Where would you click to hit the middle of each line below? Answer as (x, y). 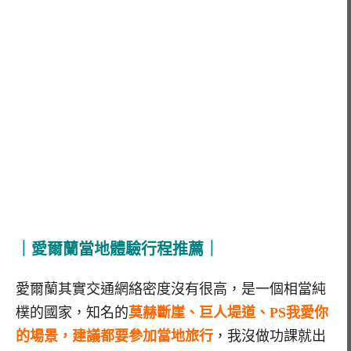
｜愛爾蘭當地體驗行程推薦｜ (118, 249)
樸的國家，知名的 (72, 312)
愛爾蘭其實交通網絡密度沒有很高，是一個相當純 (171, 289)
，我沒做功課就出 (270, 336)
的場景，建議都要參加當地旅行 (114, 336)
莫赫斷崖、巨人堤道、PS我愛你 (228, 312)
